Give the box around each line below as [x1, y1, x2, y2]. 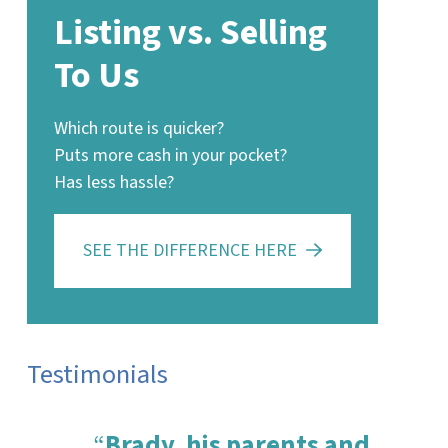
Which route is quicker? [53, 115, 224, 141]
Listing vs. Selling [53, 6, 327, 58]
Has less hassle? [53, 169, 174, 195]
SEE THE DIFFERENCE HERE [82, 238, 297, 264]
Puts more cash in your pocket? [53, 142, 287, 168]
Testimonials [26, 355, 168, 394]
